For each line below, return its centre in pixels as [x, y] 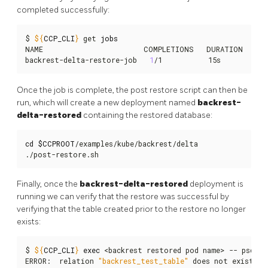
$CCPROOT [56, 143]
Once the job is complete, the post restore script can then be [132, 90]
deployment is [216, 184]
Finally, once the [48, 184]
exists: [29, 222]
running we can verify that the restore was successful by [123, 197]
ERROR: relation [62, 261]
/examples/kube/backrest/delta [136, 143]
